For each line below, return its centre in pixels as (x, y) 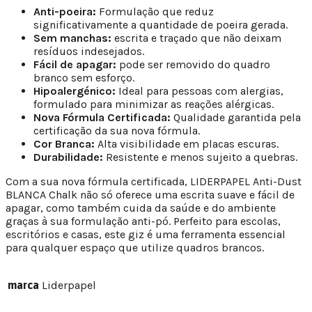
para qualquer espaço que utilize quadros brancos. (135, 248)
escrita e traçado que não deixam (196, 38)
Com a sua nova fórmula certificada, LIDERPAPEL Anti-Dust (154, 182)
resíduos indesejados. (89, 52)
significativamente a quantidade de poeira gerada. (161, 25)
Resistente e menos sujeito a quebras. (200, 157)
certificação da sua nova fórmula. (117, 131)
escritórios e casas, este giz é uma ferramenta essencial (146, 235)
